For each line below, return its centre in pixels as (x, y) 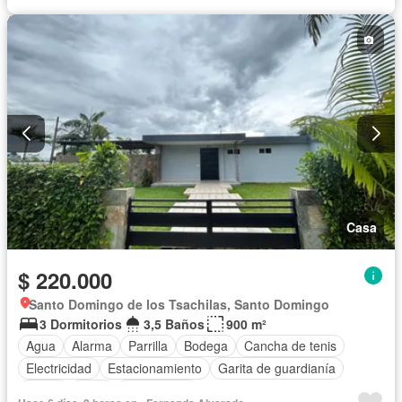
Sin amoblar (157, 391)
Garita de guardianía (277, 368)
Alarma (92, 346)
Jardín (44, 391)
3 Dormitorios (81, 323)
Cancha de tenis (290, 346)
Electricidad (59, 368)
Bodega (206, 346)
